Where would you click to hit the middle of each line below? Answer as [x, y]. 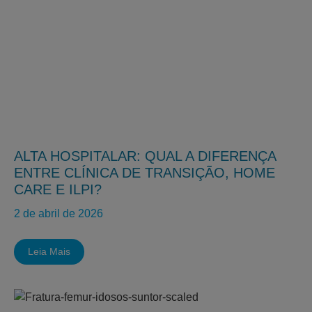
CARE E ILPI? [58, 189]
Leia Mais [49, 251]
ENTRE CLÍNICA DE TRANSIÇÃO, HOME [145, 173]
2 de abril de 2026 [58, 213]
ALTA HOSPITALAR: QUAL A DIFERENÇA [145, 156]
